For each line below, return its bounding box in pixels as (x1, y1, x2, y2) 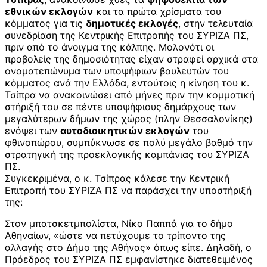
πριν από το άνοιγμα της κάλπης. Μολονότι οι (5, 41, 214, 54)
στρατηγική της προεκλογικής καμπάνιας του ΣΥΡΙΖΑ (5, 148, 249, 161)
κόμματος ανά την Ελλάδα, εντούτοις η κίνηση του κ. (5, 77, 249, 89)
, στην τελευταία (178, 17, 253, 30)
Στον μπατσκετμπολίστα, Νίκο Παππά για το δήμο (5, 218, 233, 230)
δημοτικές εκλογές (86, 17, 178, 30)
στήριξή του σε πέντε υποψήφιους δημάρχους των (5, 101, 236, 113)
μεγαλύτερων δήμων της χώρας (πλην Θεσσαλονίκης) (5, 113, 253, 125)
